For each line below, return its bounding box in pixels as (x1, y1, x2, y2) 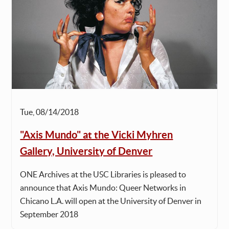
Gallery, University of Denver (20, 145, 153, 157)
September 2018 (20, 210, 79, 219)
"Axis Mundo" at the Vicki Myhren (20, 129, 173, 141)
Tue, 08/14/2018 (20, 107, 79, 117)
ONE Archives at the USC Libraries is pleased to (20, 170, 187, 179)
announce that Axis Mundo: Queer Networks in (20, 183, 187, 193)
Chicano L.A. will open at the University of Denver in (20, 196, 202, 206)
